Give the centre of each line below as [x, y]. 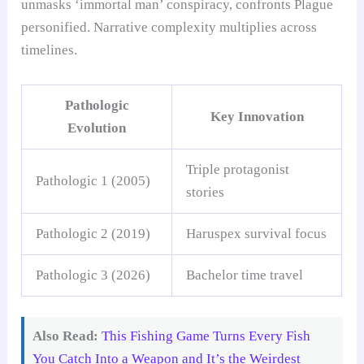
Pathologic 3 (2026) [93, 275]
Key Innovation [257, 116]
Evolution [97, 128]
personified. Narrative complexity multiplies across [169, 28]
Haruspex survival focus [257, 233]
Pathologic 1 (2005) [93, 180]
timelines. [50, 50]
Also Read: [66, 336]
